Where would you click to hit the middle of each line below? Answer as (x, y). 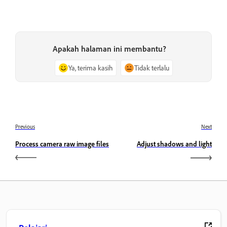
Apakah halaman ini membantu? (109, 48)
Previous (25, 127)
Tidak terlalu (152, 67)
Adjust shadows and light (174, 144)
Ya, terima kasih (90, 67)
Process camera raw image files (62, 144)
